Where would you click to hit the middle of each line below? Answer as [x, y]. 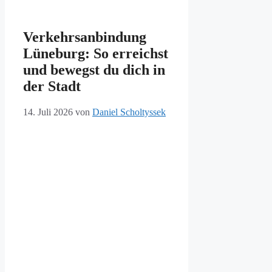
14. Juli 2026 [48, 112]
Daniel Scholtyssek [129, 112]
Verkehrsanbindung [85, 37]
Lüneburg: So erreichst [96, 54]
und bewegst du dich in [94, 70]
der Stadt [52, 87]
